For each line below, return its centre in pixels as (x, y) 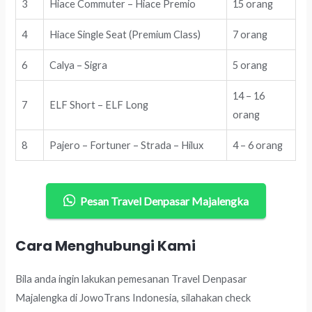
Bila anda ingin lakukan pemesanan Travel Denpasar (132, 279)
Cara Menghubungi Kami (106, 245)
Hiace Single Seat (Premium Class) (125, 35)
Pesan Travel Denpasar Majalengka (165, 201)
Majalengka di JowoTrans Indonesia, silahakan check (133, 297)
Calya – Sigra (79, 65)
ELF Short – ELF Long (99, 105)
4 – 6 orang (258, 146)
